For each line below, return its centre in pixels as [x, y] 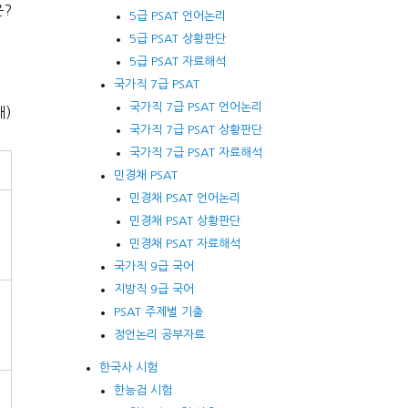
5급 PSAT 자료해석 [177, 61]
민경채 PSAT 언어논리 [184, 198]
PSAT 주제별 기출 [159, 311]
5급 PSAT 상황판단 [177, 38]
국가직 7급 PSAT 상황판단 [195, 129]
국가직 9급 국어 [154, 266]
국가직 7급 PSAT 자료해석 [195, 152]
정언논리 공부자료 [160, 334]
